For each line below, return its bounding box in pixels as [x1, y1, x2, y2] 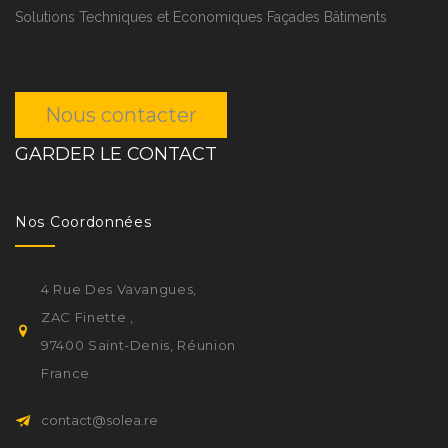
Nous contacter [45, 102, 197, 127]
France [41, 364, 90, 381]
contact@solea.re [41, 411, 158, 428]
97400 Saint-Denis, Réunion [41, 336, 236, 353]
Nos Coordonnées [15, 212, 152, 231]
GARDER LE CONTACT [15, 142, 217, 165]
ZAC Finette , [41, 308, 134, 325]
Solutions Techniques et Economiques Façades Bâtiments [15, 8, 387, 25]
